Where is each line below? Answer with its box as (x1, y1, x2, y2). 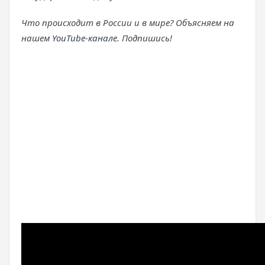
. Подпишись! (117, 32, 172, 44)
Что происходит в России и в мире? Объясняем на (21, 17, 234, 28)
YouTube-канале (52, 32, 117, 44)
